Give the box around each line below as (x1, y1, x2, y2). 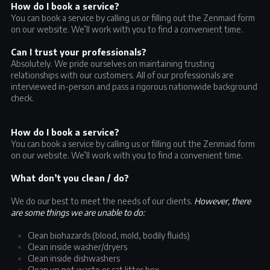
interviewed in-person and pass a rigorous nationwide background (11, 81, 257, 92)
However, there (194, 196, 251, 206)
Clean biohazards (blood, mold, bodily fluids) (28, 230, 190, 240)
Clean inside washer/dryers (28, 242, 127, 252)
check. (11, 93, 34, 103)
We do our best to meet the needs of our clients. (11, 196, 194, 206)
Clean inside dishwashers (28, 253, 120, 263)
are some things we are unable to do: (11, 207, 145, 218)
